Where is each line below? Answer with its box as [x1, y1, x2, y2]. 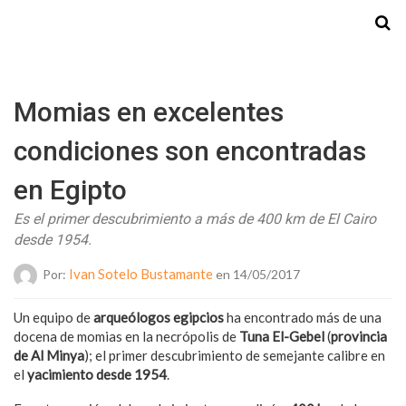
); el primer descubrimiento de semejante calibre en [84, 347, 385, 363]
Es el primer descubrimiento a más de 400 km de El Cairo [14, 210, 376, 227]
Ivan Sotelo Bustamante [69, 265, 213, 282]
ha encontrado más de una [227, 309, 382, 325]
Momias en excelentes [14, 96, 284, 128]
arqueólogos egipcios [93, 309, 227, 325]
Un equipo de [14, 309, 93, 325]
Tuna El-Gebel [239, 328, 327, 344]
